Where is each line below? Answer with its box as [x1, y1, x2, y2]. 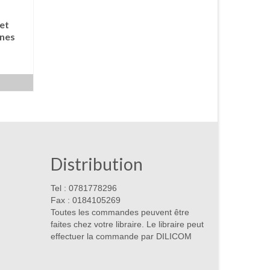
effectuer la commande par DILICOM [50, 231, 192, 242]
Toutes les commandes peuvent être [50, 207, 189, 218]
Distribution [50, 154, 143, 175]
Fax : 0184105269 [50, 195, 121, 206]
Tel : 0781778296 [50, 183, 117, 193]
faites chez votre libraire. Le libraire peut [50, 219, 204, 230]
